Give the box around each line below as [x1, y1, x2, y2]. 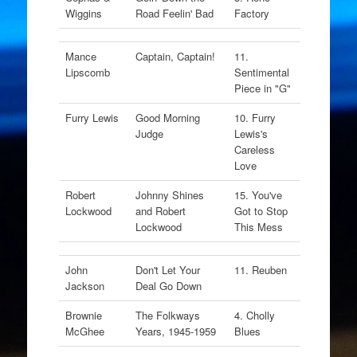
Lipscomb [65, 65, 110, 80]
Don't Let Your [135, 262, 200, 277]
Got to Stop [233, 203, 288, 218]
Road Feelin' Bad [135, 6, 217, 21]
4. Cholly [233, 308, 275, 323]
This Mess [233, 219, 286, 234]
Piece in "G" [233, 80, 294, 96]
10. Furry [233, 110, 276, 125]
